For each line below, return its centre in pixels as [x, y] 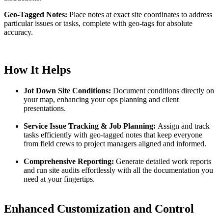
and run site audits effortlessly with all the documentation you [118, 170]
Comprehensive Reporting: [70, 162]
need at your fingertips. [59, 179]
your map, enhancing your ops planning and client [101, 100]
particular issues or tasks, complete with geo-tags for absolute [98, 24]
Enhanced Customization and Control [99, 208]
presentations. [45, 109]
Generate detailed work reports [164, 162]
